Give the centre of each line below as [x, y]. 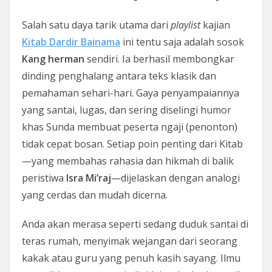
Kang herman [53, 59]
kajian [215, 25]
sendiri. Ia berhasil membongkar [159, 59]
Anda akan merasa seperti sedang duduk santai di [135, 224]
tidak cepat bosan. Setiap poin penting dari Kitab [132, 144]
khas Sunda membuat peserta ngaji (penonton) [130, 127]
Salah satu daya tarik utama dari [96, 25]
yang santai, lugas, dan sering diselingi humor [127, 110]
